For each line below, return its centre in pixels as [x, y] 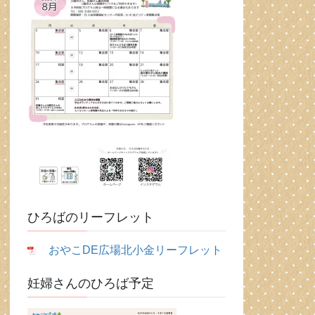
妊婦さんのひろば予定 [91, 284]
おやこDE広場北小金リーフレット [136, 250]
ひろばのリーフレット [91, 218]
